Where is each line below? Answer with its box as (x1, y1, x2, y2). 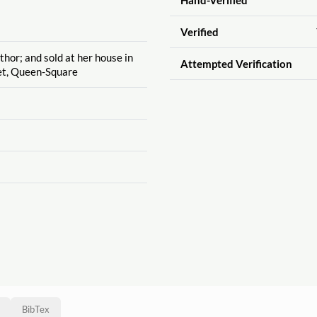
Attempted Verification (180, 57, 292, 70)
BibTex (22, 304, 50, 316)
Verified (180, 25, 219, 38)
